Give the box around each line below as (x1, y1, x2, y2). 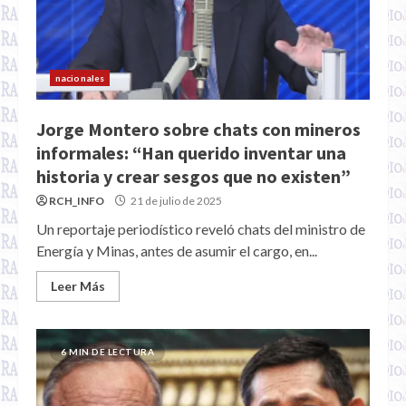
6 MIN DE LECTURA (61, 346, 154, 357)
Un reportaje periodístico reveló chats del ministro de (36, 220, 365, 237)
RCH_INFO (49, 194, 104, 208)
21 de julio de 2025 (129, 194, 222, 208)
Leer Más (51, 278, 105, 294)
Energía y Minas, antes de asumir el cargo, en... (36, 242, 317, 259)
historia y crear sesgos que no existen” (36, 165, 351, 188)
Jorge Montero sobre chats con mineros (36, 118, 361, 140)
